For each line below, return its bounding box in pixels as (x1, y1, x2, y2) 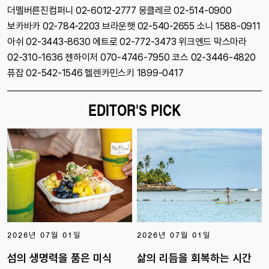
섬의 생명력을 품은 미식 (7, 252, 112, 265)
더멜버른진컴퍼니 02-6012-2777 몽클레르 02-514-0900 (7, 5, 232, 17)
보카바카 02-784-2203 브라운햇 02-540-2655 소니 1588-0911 (7, 20, 261, 32)
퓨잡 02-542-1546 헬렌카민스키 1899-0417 (7, 67, 184, 79)
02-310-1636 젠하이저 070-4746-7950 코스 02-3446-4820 (7, 52, 256, 64)
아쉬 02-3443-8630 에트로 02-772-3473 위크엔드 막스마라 (7, 36, 247, 48)
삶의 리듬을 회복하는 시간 (137, 252, 252, 265)
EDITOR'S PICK (88, 99, 181, 121)
